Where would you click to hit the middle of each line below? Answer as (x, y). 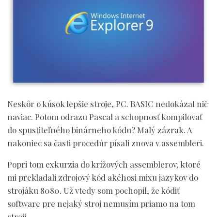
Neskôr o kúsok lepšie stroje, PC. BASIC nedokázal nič (108, 103)
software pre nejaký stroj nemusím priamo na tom (101, 203)
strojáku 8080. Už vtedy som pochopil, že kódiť (93, 190)
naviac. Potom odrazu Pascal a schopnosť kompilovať (105, 116)
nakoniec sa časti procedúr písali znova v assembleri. (106, 143)
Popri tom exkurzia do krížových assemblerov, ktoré (104, 164)
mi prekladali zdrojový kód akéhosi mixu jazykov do (103, 177)
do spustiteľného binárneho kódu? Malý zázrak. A (100, 130)
